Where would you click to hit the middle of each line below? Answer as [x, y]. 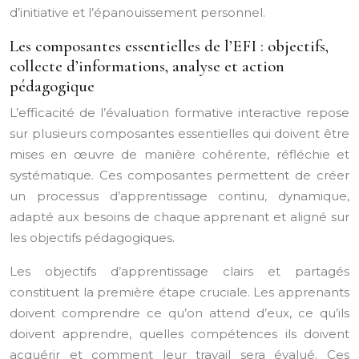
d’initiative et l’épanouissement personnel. [137, 12]
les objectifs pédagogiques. [92, 238]
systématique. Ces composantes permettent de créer [179, 175]
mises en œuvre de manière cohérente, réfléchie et [179, 154]
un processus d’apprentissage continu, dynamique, [179, 196]
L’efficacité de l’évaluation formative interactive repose [179, 113]
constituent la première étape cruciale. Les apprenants [179, 292]
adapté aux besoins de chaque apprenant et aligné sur [179, 217]
